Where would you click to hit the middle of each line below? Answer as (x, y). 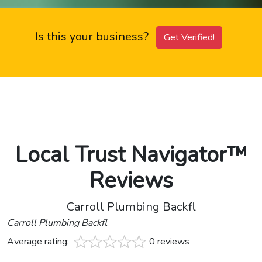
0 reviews (169, 242)
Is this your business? (93, 37)
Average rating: (39, 242)
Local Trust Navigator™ (131, 155)
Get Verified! (189, 38)
